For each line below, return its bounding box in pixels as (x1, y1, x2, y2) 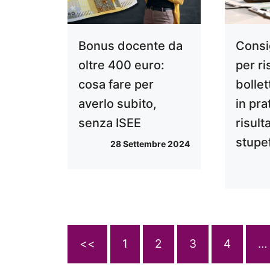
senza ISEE (78, 116, 141, 131)
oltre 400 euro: (78, 58, 165, 73)
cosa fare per (78, 77, 154, 92)
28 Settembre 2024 (110, 139, 190, 149)
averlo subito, (78, 96, 157, 111)
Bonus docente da (78, 39, 183, 54)
